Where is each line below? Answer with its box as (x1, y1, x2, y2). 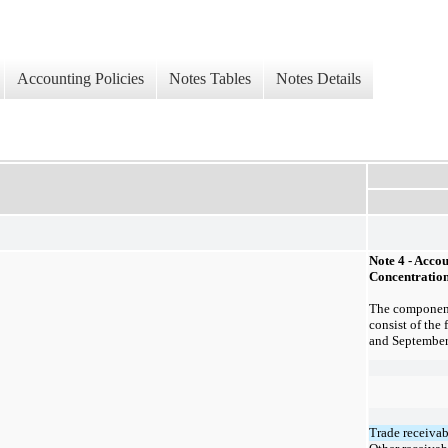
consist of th (369, 316, 435, 332)
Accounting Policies (17, 70, 144, 88)
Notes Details (276, 70, 361, 88)
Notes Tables (169, 70, 251, 88)
